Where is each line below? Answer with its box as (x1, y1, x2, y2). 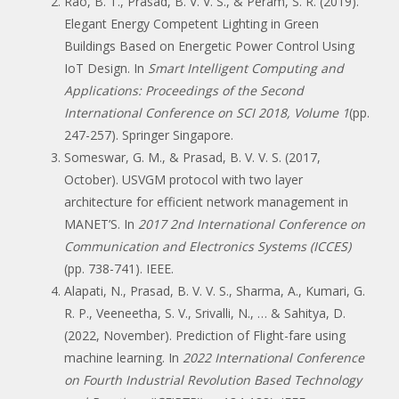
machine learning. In (64, 348, 183, 366)
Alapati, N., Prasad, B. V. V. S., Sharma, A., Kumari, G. (64, 281, 365, 299)
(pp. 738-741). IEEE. (64, 259, 174, 277)
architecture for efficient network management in (64, 192, 348, 210)
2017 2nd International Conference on (138, 215, 365, 232)
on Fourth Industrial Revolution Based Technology (64, 370, 362, 388)
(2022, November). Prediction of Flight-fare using (64, 326, 346, 344)
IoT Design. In (64, 59, 148, 77)
